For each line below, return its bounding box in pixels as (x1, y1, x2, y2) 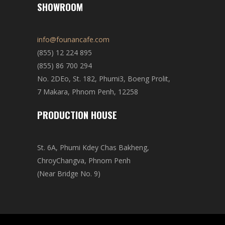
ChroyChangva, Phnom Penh (37, 156, 131, 165)
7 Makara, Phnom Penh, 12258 (37, 87, 138, 96)
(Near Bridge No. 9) (37, 169, 100, 178)
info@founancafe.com (37, 35, 109, 44)
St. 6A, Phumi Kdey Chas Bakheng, (37, 143, 149, 152)
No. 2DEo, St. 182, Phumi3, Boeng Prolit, (37, 74, 170, 83)
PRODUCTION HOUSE (37, 107, 117, 122)
